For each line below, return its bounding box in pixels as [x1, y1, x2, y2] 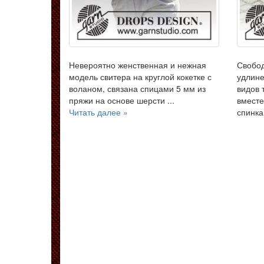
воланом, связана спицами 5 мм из [69, 82, 206, 95]
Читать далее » [69, 106, 128, 118]
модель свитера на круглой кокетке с [69, 71, 212, 83]
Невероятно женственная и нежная [69, 59, 206, 71]
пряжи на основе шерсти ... [69, 94, 174, 107]
